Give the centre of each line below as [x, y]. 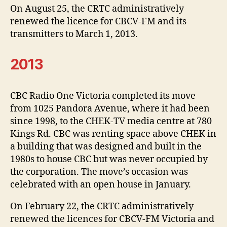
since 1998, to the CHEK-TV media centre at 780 [111, 121]
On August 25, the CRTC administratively [97, 9]
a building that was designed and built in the [106, 146]
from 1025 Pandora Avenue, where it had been [110, 108]
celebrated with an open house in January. [102, 184]
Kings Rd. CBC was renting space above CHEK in [113, 134]
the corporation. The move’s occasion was [99, 172]
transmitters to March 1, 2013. [74, 34]
